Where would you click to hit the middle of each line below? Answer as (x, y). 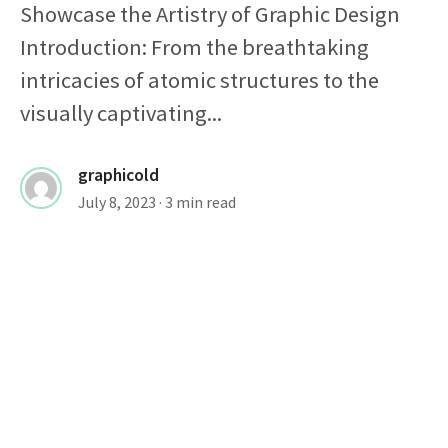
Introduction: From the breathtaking (194, 46)
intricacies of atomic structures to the (199, 79)
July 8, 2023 (117, 201)
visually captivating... (121, 112)
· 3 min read (197, 201)
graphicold (118, 174)
